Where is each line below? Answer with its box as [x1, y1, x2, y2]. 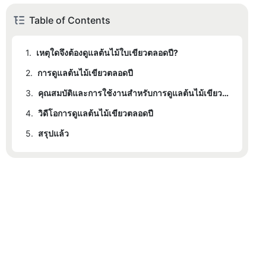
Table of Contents [29, 14, 110, 27]
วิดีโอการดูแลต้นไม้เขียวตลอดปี [38, 108, 153, 119]
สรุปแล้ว [38, 128, 69, 139]
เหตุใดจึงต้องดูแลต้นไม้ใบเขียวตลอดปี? [36, 47, 178, 58]
